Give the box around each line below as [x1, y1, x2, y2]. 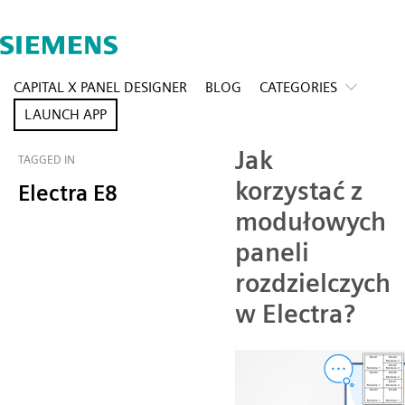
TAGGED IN [18, 152, 75, 166]
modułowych [235, 206, 386, 237]
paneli [235, 237, 309, 268]
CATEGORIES [259, 79, 337, 96]
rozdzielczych [235, 268, 391, 298]
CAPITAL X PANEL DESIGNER [14, 79, 187, 96]
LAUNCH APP [24, 106, 107, 123]
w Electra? [235, 298, 355, 329]
